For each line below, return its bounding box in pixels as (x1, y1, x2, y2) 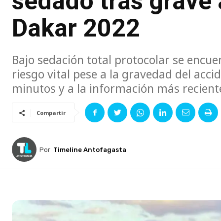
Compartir (37, 109, 66, 117)
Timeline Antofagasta (53, 146, 126, 153)
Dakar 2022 (12, 14, 140, 43)
